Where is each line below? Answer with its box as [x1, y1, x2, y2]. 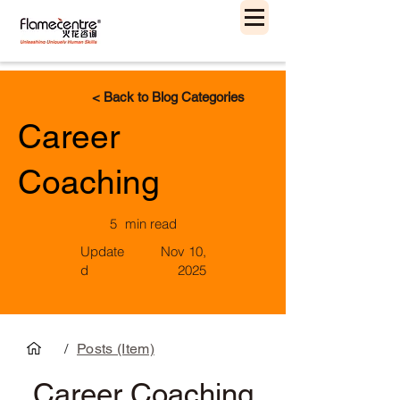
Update [80, 243, 124, 260]
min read [125, 215, 177, 232]
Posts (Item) [77, 339, 154, 357]
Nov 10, [161, 243, 206, 260]
